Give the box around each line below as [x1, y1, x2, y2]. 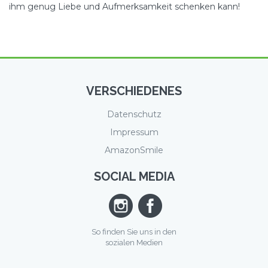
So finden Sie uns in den [92, 227, 176, 236]
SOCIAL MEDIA [93, 169, 175, 184]
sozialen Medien [105, 237, 163, 247]
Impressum [109, 126, 159, 138]
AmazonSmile [105, 144, 163, 156]
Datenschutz [106, 108, 162, 120]
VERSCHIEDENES [86, 83, 182, 98]
